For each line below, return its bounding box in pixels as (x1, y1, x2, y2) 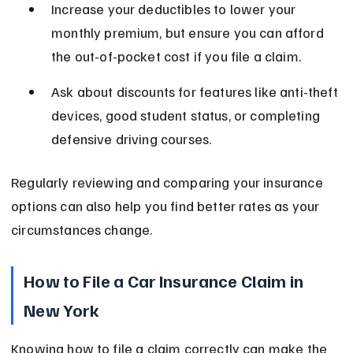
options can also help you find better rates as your (11, 197, 323, 215)
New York (24, 299, 100, 321)
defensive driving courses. (51, 130, 212, 148)
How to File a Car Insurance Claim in (24, 269, 307, 292)
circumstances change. (11, 221, 153, 239)
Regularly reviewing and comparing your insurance (11, 173, 326, 191)
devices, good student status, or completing (51, 106, 324, 124)
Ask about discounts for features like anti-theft (51, 83, 341, 101)
